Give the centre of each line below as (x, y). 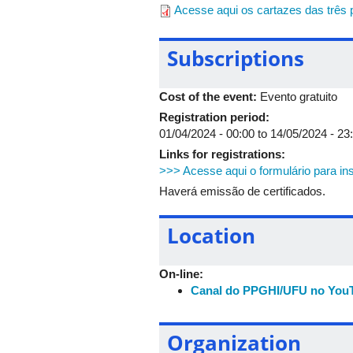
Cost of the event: (210, 96)
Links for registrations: (224, 154)
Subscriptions (236, 58)
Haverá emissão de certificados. (244, 191)
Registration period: (216, 117)
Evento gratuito (299, 96)
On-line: (183, 273)
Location (211, 235)
